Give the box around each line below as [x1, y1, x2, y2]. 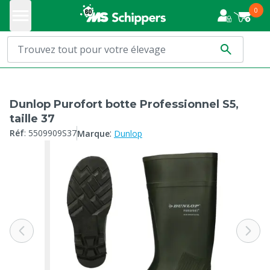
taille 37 [10, 112, 55, 125]
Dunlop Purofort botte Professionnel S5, [10, 98, 239, 111]
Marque [77, 128, 110, 139]
